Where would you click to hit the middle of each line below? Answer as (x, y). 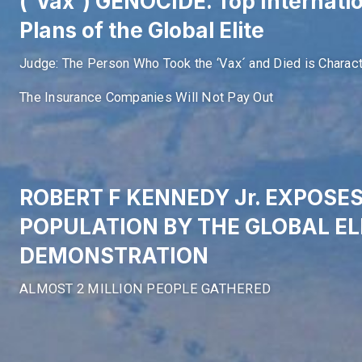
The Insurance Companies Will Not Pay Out (147, 98)
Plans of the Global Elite (142, 30)
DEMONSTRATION (114, 255)
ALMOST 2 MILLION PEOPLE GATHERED (145, 288)
